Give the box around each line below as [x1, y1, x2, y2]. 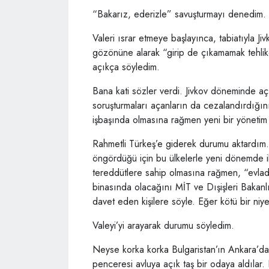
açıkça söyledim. [92, 60, 160, 74]
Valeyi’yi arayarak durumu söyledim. [92, 219, 234, 232]
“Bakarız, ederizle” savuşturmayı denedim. [92, 7, 266, 21]
